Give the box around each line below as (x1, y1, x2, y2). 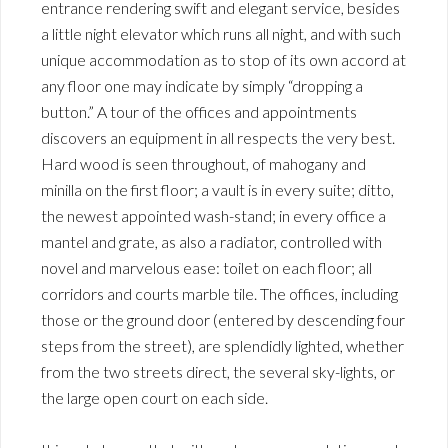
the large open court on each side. (41, 387, 268, 407)
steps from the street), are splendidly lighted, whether (41, 335, 404, 355)
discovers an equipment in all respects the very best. (41, 127, 395, 147)
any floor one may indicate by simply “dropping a (41, 75, 363, 95)
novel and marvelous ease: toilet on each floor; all (41, 257, 372, 277)
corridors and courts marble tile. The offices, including (41, 283, 398, 303)
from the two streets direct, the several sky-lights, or (41, 361, 395, 381)
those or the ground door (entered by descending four (41, 309, 405, 329)
